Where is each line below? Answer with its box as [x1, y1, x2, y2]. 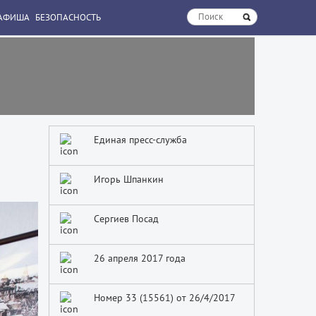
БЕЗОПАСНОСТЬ [35, 11, 101, 23]
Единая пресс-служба [93, 133, 187, 146]
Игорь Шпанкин [93, 173, 164, 186]
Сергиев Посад [93, 212, 159, 225]
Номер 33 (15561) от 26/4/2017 [93, 291, 236, 304]
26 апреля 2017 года [93, 252, 186, 265]
